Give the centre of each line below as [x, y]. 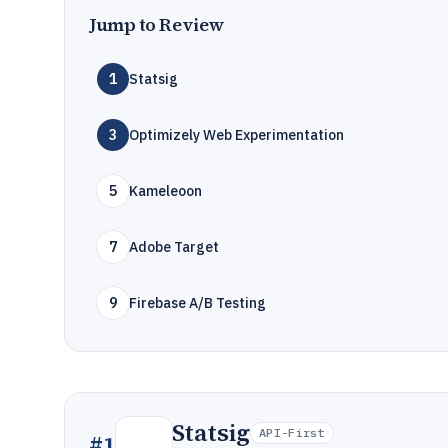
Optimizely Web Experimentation [236, 135]
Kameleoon [165, 191]
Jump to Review [157, 24]
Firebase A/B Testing [197, 303]
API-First [292, 432]
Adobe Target [174, 247]
